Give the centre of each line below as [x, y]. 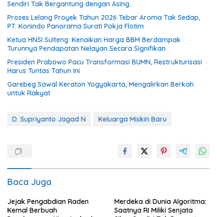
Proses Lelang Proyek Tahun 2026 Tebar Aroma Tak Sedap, [104, 17]
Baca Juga [29, 182]
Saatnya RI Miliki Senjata [154, 210]
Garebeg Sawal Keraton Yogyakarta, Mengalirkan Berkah [101, 84]
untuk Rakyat [29, 93]
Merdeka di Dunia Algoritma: [160, 201]
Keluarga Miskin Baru [132, 119]
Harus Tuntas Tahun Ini [44, 70]
